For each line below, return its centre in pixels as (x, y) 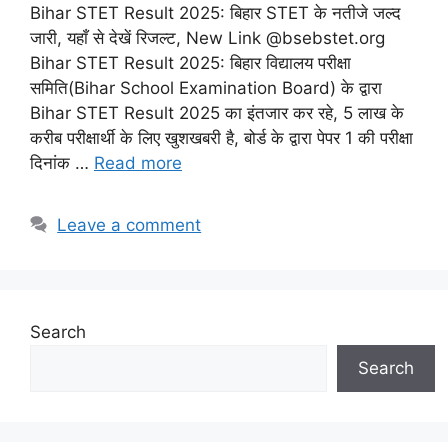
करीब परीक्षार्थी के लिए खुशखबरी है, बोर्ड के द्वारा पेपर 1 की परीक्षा (221, 137)
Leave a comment (129, 224)
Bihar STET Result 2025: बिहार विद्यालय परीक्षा (190, 62)
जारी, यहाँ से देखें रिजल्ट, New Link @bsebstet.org (207, 37)
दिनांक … (62, 162)
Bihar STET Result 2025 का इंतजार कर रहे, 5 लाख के (217, 112)
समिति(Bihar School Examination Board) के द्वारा (206, 87)
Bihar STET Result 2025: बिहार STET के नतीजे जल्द (215, 12)
